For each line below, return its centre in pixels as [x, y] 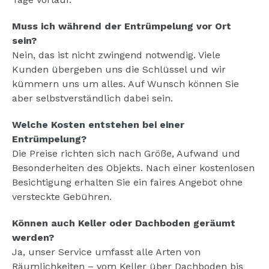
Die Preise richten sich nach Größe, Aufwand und [126, 153]
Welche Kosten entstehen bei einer [98, 124]
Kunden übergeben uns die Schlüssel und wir [119, 69]
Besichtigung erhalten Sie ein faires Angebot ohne [127, 182]
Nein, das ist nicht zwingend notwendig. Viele [116, 55]
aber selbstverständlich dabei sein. [92, 98]
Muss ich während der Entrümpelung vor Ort [122, 26]
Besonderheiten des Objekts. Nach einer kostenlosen [133, 168]
